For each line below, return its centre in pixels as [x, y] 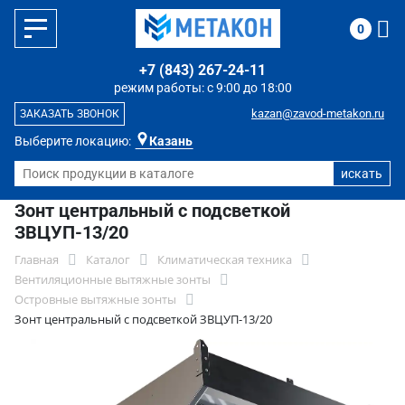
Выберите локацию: [73, 141]
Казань [171, 141]
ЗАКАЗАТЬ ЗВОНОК [70, 114]
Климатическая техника [225, 259]
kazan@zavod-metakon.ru [318, 113]
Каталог [108, 259]
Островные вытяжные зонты [95, 299]
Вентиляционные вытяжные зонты [113, 279]
